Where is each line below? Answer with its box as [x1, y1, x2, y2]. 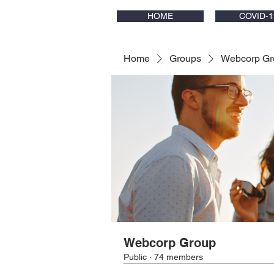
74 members [154, 252, 203, 262]
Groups [169, 53, 201, 64]
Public [124, 252, 147, 262]
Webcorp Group [124, 235, 216, 250]
